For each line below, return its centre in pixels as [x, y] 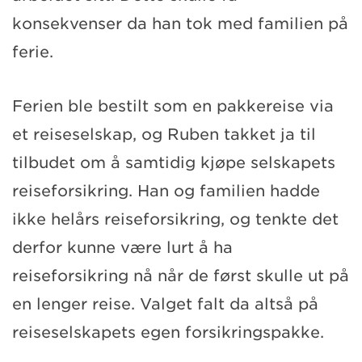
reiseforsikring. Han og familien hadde [166, 191]
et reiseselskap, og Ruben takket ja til [164, 134]
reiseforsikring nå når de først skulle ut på [181, 276]
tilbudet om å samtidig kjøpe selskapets [174, 162]
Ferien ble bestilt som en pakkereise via [173, 106]
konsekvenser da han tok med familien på [180, 23]
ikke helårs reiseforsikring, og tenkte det [175, 219]
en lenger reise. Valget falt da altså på [165, 304]
